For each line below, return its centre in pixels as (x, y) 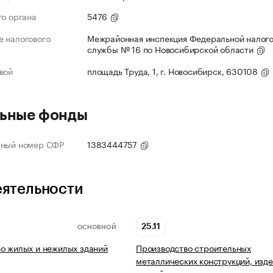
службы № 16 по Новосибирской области (172, 49)
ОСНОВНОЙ (97, 227)
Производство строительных (194, 248)
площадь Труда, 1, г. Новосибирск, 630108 (174, 71)
